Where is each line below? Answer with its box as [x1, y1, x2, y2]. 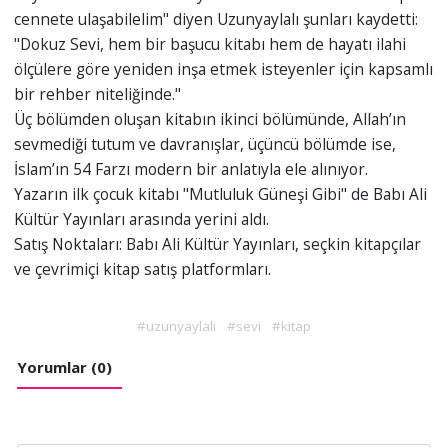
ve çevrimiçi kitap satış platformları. [13, 258, 271, 281]
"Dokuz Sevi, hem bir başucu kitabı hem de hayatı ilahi [13, 33, 406, 56]
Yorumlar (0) [16, 357, 112, 378]
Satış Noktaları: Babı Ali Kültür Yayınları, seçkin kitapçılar [13, 233, 421, 256]
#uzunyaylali [137, 317, 217, 336]
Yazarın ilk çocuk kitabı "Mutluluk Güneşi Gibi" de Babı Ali [13, 183, 427, 206]
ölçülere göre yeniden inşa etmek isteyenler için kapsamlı [13, 58, 433, 81]
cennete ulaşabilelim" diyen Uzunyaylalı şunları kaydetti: [13, 8, 418, 31]
